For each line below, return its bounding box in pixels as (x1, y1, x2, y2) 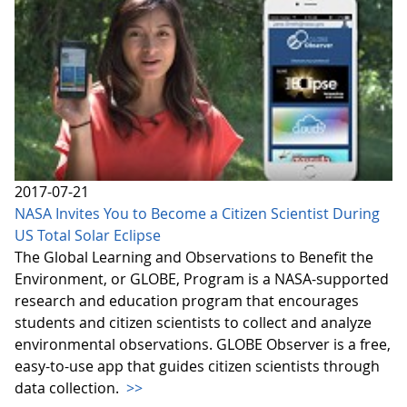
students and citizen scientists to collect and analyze (15, 313, 372, 333)
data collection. (15, 378, 123, 399)
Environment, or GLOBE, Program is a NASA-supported (15, 269, 389, 290)
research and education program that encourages (15, 291, 359, 312)
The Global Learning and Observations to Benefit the (15, 247, 373, 268)
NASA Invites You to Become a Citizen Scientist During (15, 203, 380, 224)
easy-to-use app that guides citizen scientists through (15, 356, 380, 377)
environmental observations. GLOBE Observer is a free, (15, 334, 391, 355)
